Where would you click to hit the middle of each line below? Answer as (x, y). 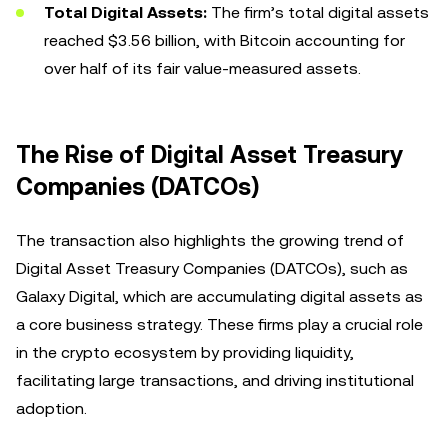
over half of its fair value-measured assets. (202, 68)
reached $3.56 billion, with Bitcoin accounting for (224, 40)
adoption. (51, 408)
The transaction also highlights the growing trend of (210, 240)
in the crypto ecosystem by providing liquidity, (185, 352)
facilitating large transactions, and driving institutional (215, 380)
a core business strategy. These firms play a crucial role (219, 324)
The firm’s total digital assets (318, 12)
